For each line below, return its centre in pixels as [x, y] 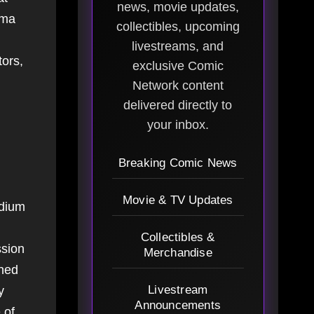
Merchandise [178, 253]
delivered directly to [178, 105]
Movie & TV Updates [178, 200]
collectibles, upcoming [178, 27]
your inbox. [178, 125]
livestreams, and [178, 47]
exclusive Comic [178, 66]
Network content [178, 86]
